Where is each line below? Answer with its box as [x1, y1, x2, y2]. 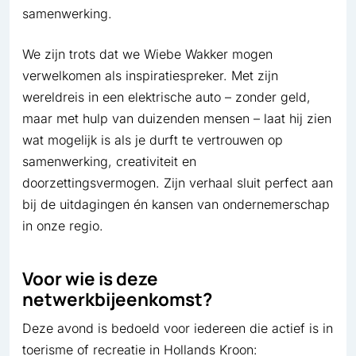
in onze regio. [22, 218, 103, 234]
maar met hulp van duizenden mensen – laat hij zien [22, 110, 331, 127]
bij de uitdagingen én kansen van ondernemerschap [22, 196, 330, 213]
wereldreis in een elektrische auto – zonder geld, [22, 89, 311, 106]
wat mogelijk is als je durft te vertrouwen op [22, 132, 283, 149]
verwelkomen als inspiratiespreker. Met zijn [22, 68, 278, 84]
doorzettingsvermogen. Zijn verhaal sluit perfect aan [22, 175, 333, 192]
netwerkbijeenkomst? [22, 287, 212, 312]
